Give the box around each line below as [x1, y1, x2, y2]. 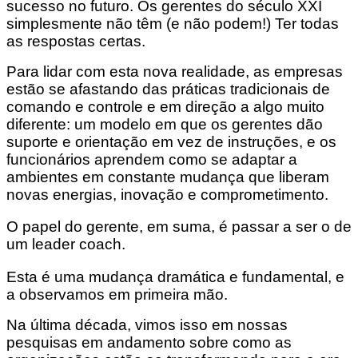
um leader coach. [6, 236, 125, 253]
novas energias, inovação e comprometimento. [6, 185, 328, 203]
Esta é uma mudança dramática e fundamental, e [6, 268, 344, 286]
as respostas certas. [6, 32, 145, 50]
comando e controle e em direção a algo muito [6, 97, 324, 115]
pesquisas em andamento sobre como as [6, 334, 292, 352]
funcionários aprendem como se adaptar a [6, 150, 297, 168]
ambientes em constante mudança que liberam [6, 168, 329, 185]
